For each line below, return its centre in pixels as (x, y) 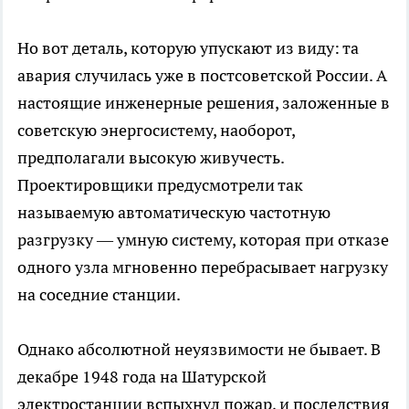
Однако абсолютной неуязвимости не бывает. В (199, 349)
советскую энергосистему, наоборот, (156, 130)
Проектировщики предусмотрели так (160, 184)
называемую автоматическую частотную (174, 212)
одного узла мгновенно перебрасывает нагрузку (203, 267)
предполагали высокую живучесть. (151, 157)
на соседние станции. (99, 294)
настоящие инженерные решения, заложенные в (204, 102)
